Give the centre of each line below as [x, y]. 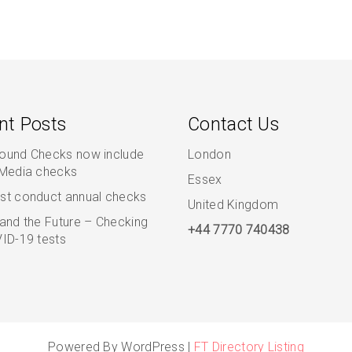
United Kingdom [233, 205]
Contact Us [233, 125]
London [209, 154]
